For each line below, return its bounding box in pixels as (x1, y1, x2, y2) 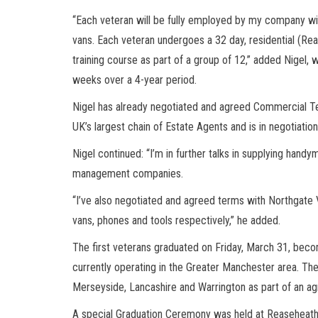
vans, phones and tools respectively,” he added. (72, 213, 280, 227)
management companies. (72, 166, 183, 180)
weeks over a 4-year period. (72, 72, 197, 87)
